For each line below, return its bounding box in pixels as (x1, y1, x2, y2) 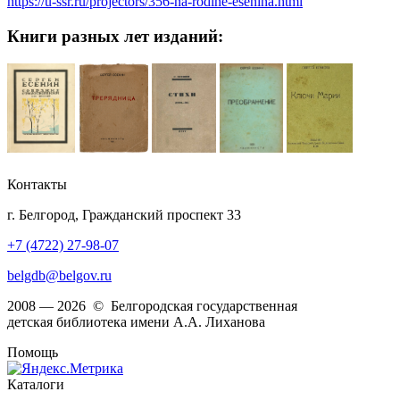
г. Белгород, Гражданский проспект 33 (7, 206, 241, 222)
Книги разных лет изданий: (7, 26, 223, 46)
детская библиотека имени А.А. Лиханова (7, 313, 265, 329)
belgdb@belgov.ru (7, 267, 112, 283)
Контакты (7, 176, 67, 192)
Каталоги (7, 376, 64, 392)
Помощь (7, 344, 58, 360)
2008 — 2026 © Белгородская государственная (7, 297, 297, 313)
